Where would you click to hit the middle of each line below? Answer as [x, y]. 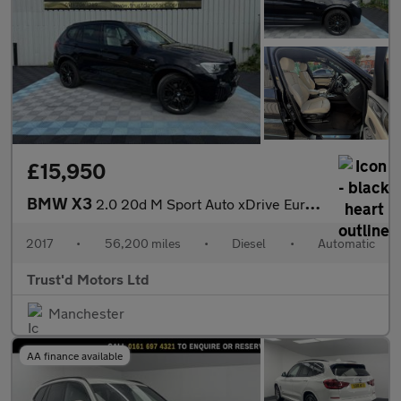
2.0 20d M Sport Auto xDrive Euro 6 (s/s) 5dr [200, 204]
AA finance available [75, 356]
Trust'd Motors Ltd [88, 279]
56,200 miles [142, 243]
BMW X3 [61, 204]
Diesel [249, 243]
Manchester [86, 313]
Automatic [346, 243]
